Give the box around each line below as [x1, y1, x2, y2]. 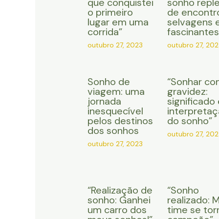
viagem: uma [87, 85, 145, 98]
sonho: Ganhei [87, 194, 151, 207]
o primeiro [87, 6, 133, 19]
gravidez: [167, 85, 208, 98]
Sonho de [87, 75, 130, 88]
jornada [87, 95, 121, 108]
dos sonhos [87, 124, 139, 137]
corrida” [87, 25, 122, 39]
